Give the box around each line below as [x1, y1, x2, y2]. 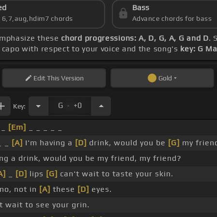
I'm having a [23, 138, 75, 148]
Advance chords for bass [132, 15, 212, 23]
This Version [45, 74, 84, 82]
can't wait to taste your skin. [58, 169, 173, 179]
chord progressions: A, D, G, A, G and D [61, 33, 209, 43]
